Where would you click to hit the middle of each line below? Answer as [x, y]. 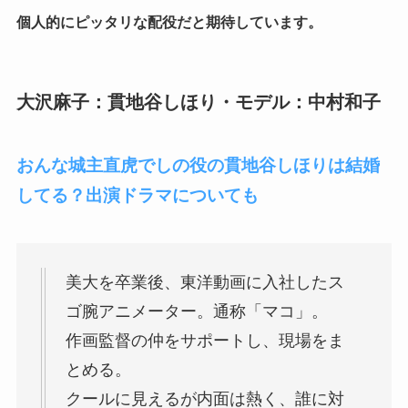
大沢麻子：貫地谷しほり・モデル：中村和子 [198, 102]
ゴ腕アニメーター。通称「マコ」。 [196, 311]
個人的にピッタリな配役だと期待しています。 [169, 22]
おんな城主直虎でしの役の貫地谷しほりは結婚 [198, 166]
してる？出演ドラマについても [137, 196]
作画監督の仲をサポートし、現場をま [204, 340]
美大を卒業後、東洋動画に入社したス [204, 282]
